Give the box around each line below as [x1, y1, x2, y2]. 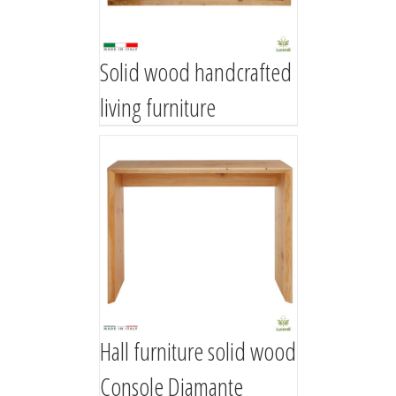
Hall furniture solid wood [99, 334, 296, 369]
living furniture [99, 90, 216, 125]
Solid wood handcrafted [99, 55, 292, 89]
